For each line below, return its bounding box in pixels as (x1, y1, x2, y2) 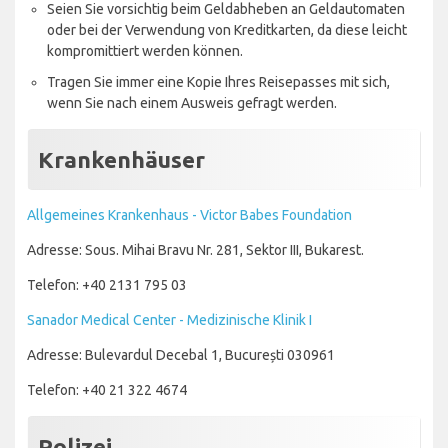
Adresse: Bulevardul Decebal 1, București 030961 (27, 346, 335, 363)
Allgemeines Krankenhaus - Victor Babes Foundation (27, 206, 352, 223)
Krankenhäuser (38, 146, 205, 172)
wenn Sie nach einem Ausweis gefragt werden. (47, 94, 337, 111)
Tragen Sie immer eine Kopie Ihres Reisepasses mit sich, (47, 73, 390, 90)
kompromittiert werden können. (47, 42, 243, 59)
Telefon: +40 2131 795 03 (27, 276, 187, 293)
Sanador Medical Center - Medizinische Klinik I (27, 311, 312, 328)
